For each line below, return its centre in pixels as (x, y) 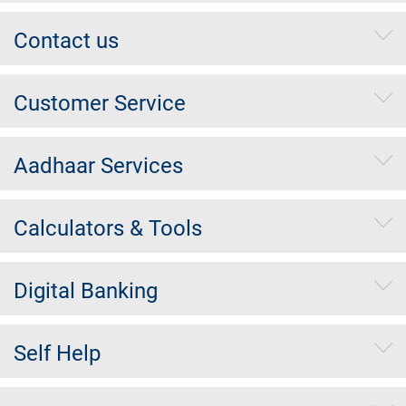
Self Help (57, 353)
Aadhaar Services (98, 165)
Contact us (66, 40)
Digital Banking (86, 290)
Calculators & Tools (108, 228)
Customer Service (100, 103)
